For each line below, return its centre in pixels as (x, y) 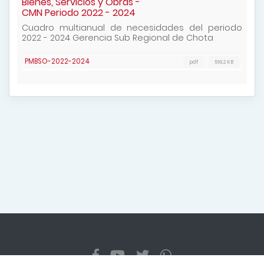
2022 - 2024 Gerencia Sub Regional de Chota (118, 38)
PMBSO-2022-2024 (57, 61)
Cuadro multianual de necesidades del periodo (132, 28)
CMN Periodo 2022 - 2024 (79, 13)
